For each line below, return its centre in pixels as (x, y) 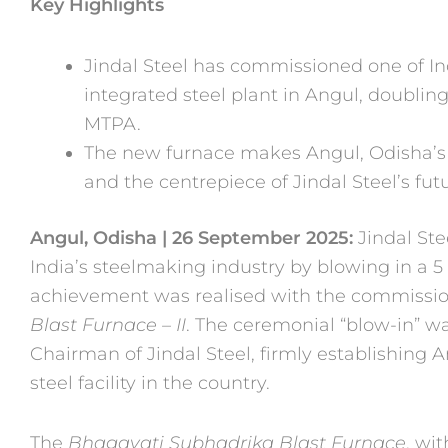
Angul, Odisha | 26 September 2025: (194, 237)
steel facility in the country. (150, 382)
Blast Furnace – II (108, 324)
